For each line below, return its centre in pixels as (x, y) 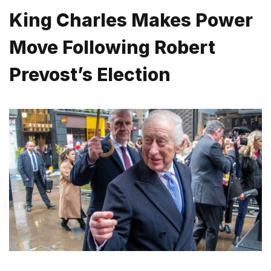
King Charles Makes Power (131, 20)
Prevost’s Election (90, 75)
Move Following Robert (112, 47)
